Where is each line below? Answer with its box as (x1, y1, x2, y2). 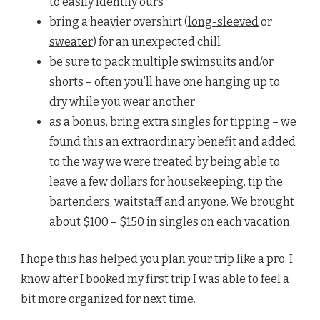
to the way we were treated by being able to (49, 154, 280, 169)
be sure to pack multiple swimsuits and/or (49, 54, 274, 69)
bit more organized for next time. (21, 291, 196, 306)
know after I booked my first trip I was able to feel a (21, 271, 289, 286)
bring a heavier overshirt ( (49, 14, 188, 29)
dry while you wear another (49, 94, 195, 109)
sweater (49, 34, 93, 49)
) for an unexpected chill (93, 34, 221, 49)
